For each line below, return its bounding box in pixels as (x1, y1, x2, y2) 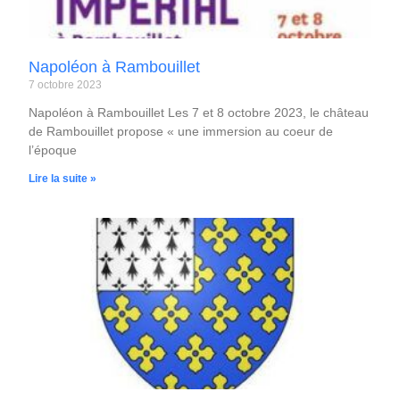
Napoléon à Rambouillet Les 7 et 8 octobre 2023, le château (29, 105, 370, 121)
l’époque (29, 143, 78, 158)
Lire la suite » (29, 172, 97, 186)
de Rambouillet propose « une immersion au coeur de (29, 124, 334, 139)
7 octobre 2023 (29, 79, 103, 92)
